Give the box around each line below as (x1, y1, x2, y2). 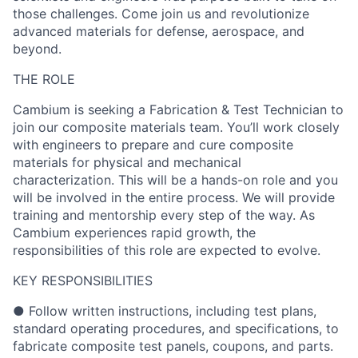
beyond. (13, 41, 62, 57)
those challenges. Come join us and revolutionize (13, 6, 309, 22)
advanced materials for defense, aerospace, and (13, 23, 304, 39)
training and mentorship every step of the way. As (13, 207, 315, 223)
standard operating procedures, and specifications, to (13, 320, 339, 336)
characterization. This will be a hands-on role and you (13, 172, 338, 188)
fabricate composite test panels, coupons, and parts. (13, 338, 333, 354)
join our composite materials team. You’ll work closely (13, 119, 340, 135)
